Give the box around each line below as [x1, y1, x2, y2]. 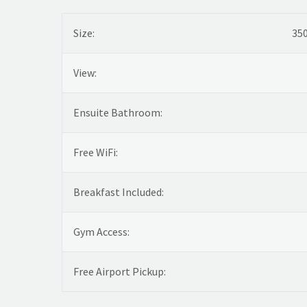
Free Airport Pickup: [73, 265, 166, 279]
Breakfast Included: [73, 185, 164, 199]
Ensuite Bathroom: [73, 106, 162, 120]
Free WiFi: [73, 145, 118, 160]
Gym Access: [73, 225, 130, 239]
